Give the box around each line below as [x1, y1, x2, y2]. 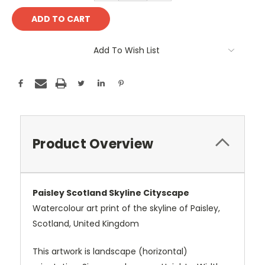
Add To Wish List [93, 44, 160, 57]
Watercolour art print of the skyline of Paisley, [33, 202, 220, 215]
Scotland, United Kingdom [33, 218, 139, 230]
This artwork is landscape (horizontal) [33, 245, 188, 258]
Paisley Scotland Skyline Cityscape [33, 187, 189, 199]
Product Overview [33, 135, 153, 154]
